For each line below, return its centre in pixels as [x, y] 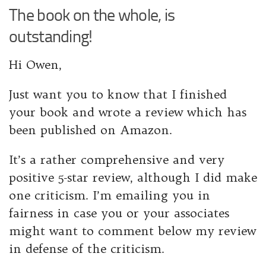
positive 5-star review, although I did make [133, 178]
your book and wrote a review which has [128, 112]
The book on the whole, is [92, 15]
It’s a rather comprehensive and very [117, 160]
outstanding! [51, 37]
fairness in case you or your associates [119, 213]
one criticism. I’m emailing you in [110, 195]
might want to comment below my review [132, 231]
